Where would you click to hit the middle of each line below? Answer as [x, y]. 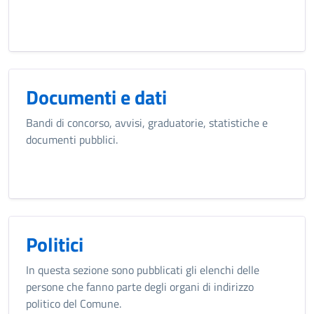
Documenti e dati [96, 97]
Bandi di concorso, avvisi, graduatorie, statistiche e [147, 123]
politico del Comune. [74, 303]
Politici [55, 244]
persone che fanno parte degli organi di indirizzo [140, 287]
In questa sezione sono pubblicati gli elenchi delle [143, 270]
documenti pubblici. [72, 139]
